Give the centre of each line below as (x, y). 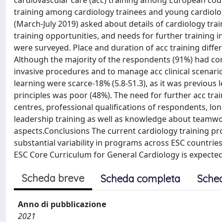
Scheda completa (140, 179)
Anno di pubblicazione (62, 204)
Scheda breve (53, 178)
